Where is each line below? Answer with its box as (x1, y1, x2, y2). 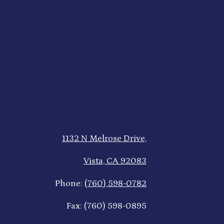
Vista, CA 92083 (83, 155, 146, 166)
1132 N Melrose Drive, (62, 133, 146, 143)
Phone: (55, 178, 84, 188)
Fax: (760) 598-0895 (66, 200, 146, 211)
